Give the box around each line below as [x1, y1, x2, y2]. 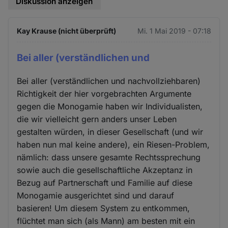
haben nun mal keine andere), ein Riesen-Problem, [17, 139, 210, 150]
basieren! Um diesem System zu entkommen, [17, 203, 190, 214]
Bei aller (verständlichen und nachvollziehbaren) [17, 76, 201, 87]
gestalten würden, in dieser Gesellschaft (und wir [17, 127, 204, 137]
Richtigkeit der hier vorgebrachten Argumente [17, 89, 192, 99]
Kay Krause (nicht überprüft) [17, 26, 117, 36]
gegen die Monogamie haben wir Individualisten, [17, 101, 203, 112]
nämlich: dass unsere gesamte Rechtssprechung [17, 152, 201, 163]
